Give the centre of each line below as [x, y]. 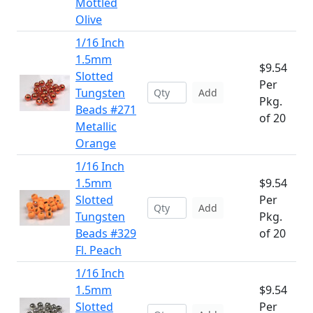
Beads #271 [106, 110]
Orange [96, 143]
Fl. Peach [99, 250]
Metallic [96, 126]
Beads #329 [106, 233]
